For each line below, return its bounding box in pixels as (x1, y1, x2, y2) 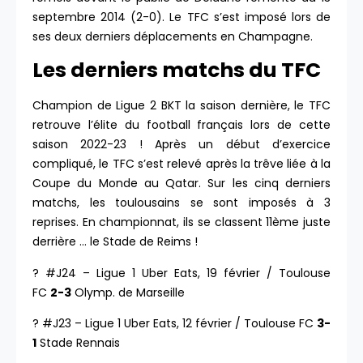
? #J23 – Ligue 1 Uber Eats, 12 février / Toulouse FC (32, 315, 317, 331)
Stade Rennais (36, 335, 120, 351)
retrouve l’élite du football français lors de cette (32, 117, 331, 134)
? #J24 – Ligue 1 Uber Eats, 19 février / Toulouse (32, 264, 331, 281)
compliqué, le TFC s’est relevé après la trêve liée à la (32, 156, 331, 173)
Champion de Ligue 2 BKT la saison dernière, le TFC (32, 97, 331, 114)
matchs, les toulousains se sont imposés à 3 (32, 194, 331, 211)
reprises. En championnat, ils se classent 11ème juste (32, 214, 331, 231)
